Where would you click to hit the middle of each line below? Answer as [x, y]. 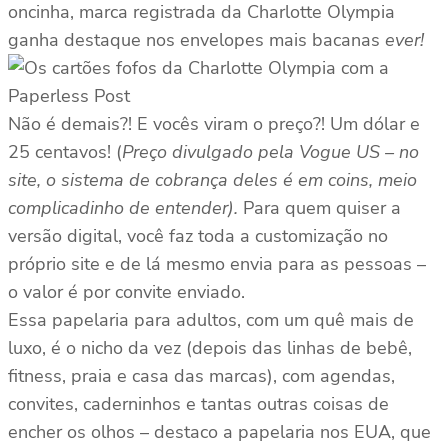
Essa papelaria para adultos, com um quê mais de [211, 320]
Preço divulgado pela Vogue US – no [270, 152]
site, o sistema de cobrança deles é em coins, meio [212, 180]
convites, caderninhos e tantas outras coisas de [198, 404]
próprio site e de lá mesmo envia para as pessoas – [217, 264]
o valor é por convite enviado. [126, 292]
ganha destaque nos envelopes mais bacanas [194, 40]
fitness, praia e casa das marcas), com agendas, [201, 376]
